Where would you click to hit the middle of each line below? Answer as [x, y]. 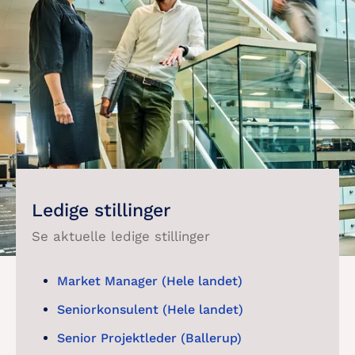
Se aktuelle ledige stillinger [121, 236]
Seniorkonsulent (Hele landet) [150, 309]
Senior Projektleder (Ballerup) [149, 338]
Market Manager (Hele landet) [150, 281]
